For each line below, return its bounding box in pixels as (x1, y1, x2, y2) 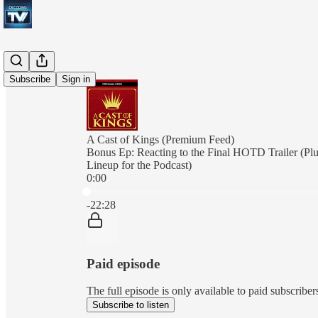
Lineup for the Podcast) (87, 159, 192, 171)
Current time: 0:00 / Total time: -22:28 (86, 184, 256, 196)
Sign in (62, 74, 90, 84)
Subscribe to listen (92, 300, 169, 311)
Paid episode (87, 256, 160, 271)
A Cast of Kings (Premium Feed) (87, 133, 234, 146)
